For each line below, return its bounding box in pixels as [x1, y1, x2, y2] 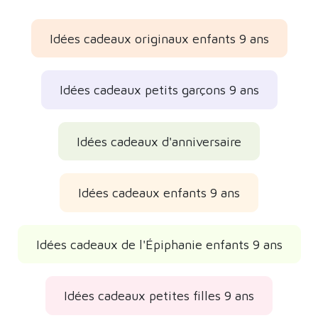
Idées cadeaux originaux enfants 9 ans [49, 31, 269, 46]
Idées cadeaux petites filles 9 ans [64, 288, 254, 304]
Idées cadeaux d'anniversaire [77, 133, 241, 149]
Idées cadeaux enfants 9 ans [78, 185, 240, 201]
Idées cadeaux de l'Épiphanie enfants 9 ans [35, 236, 283, 252]
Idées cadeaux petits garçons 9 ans [59, 82, 259, 98]
